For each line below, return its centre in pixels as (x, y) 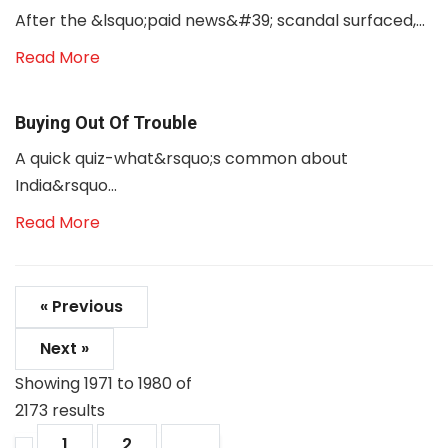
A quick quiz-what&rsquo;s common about (181, 158)
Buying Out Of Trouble (106, 122)
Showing (49, 383)
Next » (64, 348)
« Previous (81, 306)
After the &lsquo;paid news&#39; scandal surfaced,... (220, 20)
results (76, 410)
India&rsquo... (66, 185)
